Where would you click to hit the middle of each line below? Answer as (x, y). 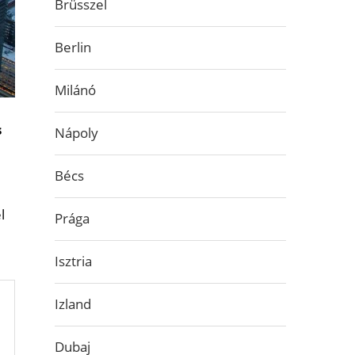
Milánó (75, 90)
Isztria (73, 261)
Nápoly (76, 133)
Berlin (73, 47)
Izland (73, 304)
